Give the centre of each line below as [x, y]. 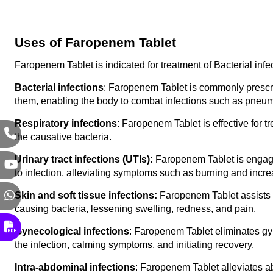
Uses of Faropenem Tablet [95, 43]
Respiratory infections [66, 123]
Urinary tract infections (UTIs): [85, 159]
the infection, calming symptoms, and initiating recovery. [134, 245]
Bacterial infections [59, 87]
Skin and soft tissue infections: [86, 195]
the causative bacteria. [63, 137]
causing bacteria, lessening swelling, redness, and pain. [135, 209]
